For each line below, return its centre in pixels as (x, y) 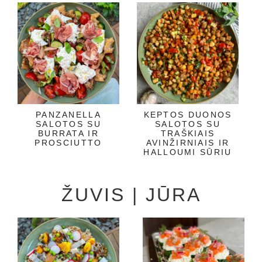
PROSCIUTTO (68, 142)
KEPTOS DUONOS (188, 114)
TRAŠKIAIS (188, 133)
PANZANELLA (68, 114)
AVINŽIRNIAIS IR (188, 142)
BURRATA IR (68, 133)
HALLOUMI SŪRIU (188, 152)
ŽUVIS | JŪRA (131, 194)
